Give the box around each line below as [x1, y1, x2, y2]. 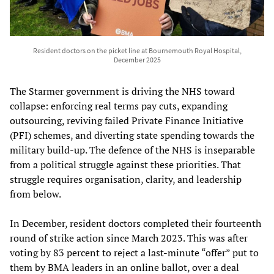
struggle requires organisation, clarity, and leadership [10, 172, 242, 186]
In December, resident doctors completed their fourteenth [10, 216, 261, 230]
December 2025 [113, 54, 161, 64]
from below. [10, 187, 61, 201]
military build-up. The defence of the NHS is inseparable [10, 143, 255, 157]
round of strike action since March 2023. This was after [10, 231, 248, 245]
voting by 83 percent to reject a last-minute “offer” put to [10, 245, 259, 259]
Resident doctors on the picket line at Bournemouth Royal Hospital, [32, 45, 242, 55]
